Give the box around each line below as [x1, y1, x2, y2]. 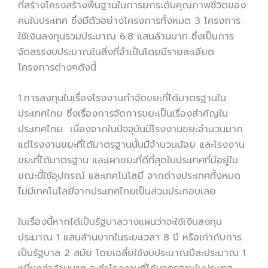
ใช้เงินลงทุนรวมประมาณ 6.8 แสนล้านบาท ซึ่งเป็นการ [18, 29, 234, 44]
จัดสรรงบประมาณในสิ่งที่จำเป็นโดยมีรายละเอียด [18, 44, 214, 59]
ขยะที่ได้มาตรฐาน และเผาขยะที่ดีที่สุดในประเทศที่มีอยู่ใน [18, 153, 238, 167]
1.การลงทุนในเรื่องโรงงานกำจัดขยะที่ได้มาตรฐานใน [18, 90, 226, 105]
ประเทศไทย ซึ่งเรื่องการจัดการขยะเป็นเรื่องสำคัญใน [18, 106, 228, 121]
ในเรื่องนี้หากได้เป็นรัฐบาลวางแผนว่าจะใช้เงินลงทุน [18, 214, 222, 229]
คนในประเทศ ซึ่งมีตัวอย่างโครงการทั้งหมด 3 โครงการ [18, 13, 240, 28]
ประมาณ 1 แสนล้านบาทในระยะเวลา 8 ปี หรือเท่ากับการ [18, 230, 242, 245]
